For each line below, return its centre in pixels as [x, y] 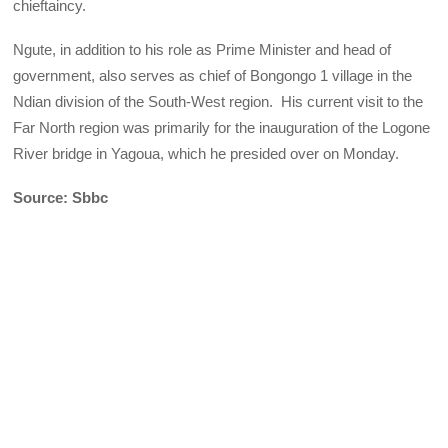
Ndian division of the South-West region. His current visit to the [218, 101]
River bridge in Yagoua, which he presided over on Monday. [210, 153]
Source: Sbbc [61, 198]
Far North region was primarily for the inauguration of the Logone [222, 127]
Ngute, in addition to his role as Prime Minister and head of [202, 49]
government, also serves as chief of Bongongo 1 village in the [213, 75]
